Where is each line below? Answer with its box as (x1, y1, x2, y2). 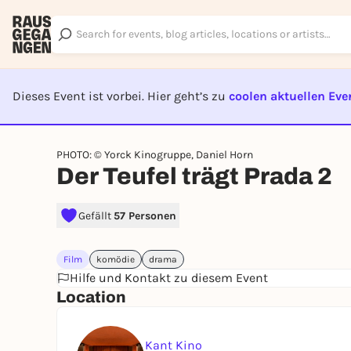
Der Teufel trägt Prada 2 (56, 164, 332, 189)
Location (56, 288, 126, 306)
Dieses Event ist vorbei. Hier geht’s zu (13, 89, 229, 103)
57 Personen (114, 208, 176, 223)
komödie (96, 254, 135, 265)
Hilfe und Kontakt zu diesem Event (70, 270, 268, 285)
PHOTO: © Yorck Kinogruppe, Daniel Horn (56, 148, 253, 161)
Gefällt (78, 208, 114, 223)
